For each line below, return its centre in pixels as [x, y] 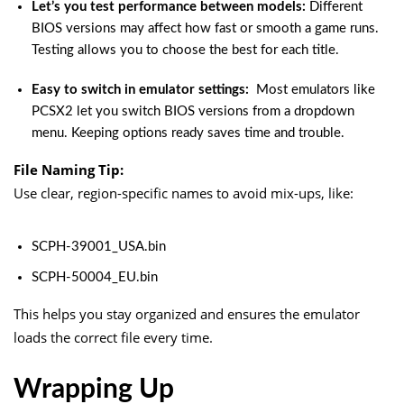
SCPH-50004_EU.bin [95, 277]
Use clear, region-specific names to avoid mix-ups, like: [184, 193]
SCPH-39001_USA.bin [99, 246]
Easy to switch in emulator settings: [142, 89]
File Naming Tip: [69, 169]
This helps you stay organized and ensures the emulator [187, 313]
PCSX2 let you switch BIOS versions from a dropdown [193, 111]
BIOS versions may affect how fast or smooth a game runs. [205, 28]
